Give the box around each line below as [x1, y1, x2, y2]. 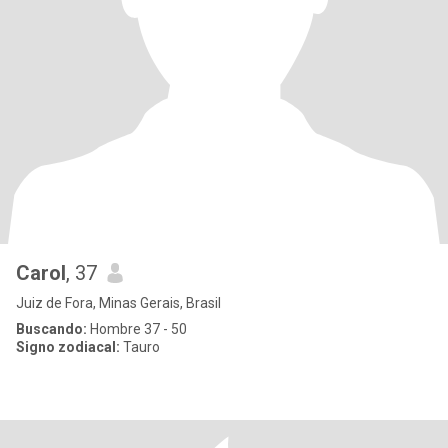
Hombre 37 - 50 [87, 321, 187, 337]
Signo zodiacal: [16, 339, 120, 355]
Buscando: [16, 321, 87, 337]
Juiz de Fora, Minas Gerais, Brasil [16, 295, 221, 311]
